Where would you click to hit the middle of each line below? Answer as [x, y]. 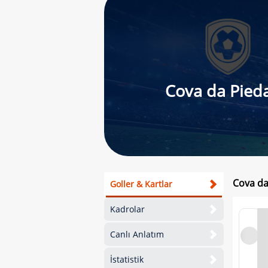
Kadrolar [127, 209]
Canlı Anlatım [137, 234]
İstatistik [127, 259]
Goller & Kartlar [141, 184]
